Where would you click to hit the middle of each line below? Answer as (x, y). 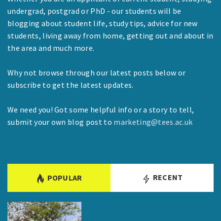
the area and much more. (51, 48)
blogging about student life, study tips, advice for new (103, 23)
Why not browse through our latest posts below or (97, 72)
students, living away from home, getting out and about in (110, 35)
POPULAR (65, 177)
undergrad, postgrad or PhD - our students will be (94, 11)
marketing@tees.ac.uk (153, 122)
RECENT (167, 177)
